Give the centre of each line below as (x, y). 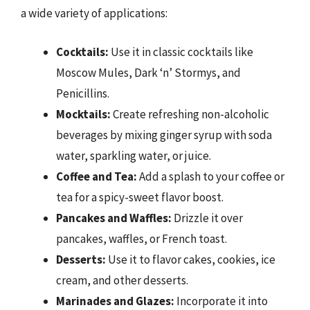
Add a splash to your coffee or (211, 176)
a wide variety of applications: (94, 13)
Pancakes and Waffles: (114, 218)
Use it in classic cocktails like (181, 52)
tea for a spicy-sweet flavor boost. (140, 197)
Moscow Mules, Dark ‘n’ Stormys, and (148, 72)
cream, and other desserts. (122, 280)
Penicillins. (83, 93)
